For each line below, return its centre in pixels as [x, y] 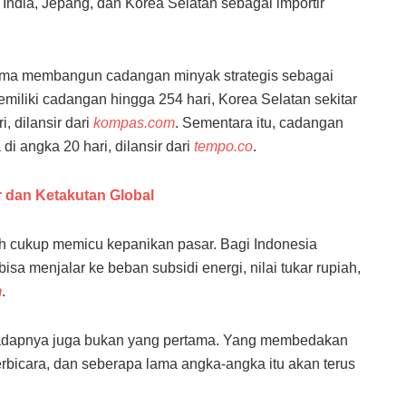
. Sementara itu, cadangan [259, 122]
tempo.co [223, 146]
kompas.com [134, 122]
